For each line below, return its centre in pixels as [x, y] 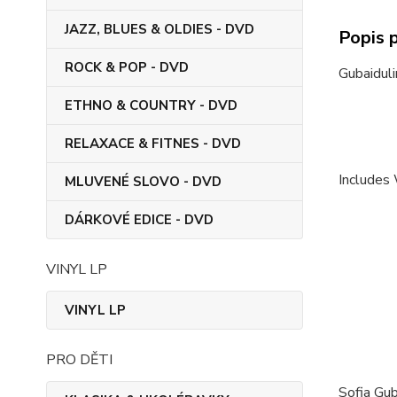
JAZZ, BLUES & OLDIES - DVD [160, 29]
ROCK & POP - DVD [127, 67]
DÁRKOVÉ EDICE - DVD [139, 220]
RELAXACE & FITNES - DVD [153, 144]
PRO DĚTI [79, 360]
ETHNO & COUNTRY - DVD [151, 105]
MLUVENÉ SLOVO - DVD [143, 182]
